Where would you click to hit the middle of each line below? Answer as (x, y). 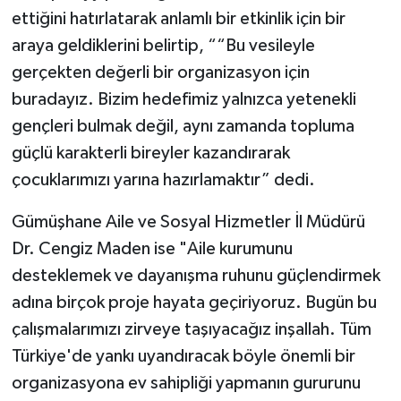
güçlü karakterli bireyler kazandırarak (150, 154)
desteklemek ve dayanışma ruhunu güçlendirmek (196, 276)
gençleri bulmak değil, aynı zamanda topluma (183, 127)
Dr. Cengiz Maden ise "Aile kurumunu (152, 249)
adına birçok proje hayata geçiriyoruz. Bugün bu (194, 303)
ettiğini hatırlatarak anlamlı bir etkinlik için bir (178, 19)
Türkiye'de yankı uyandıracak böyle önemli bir (183, 357)
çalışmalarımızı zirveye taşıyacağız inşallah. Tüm (191, 330)
